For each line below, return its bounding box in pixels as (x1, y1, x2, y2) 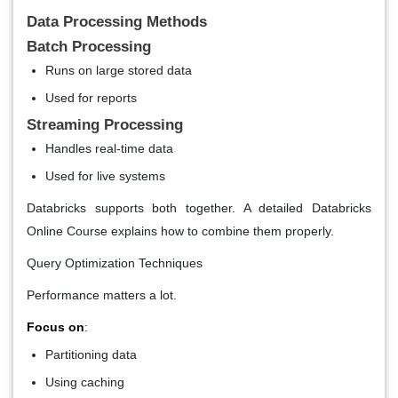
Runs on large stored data (45, 62, 192, 77)
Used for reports (45, 90, 137, 105)
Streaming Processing (27, 115, 183, 133)
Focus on (27, 319, 84, 334)
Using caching (45, 374, 124, 389)
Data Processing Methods (27, 12, 207, 30)
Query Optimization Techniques (27, 255, 203, 270)
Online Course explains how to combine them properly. (27, 223, 334, 238)
